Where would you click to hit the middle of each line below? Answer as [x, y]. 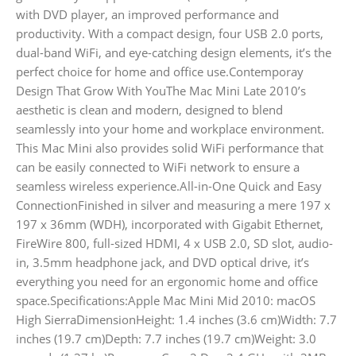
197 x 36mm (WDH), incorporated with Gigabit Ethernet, [170, 224]
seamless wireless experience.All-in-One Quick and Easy [169, 186]
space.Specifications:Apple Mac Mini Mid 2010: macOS [166, 300]
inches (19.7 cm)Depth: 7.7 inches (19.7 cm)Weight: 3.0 [166, 338]
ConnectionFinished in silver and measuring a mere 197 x [173, 205]
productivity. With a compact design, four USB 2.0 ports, [170, 33]
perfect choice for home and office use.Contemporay [160, 71]
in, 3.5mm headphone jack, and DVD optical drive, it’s [163, 262]
